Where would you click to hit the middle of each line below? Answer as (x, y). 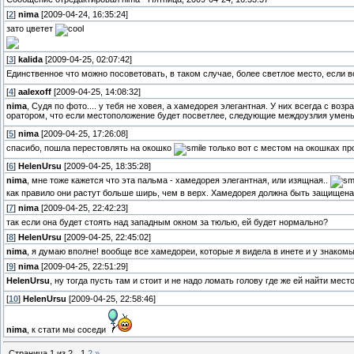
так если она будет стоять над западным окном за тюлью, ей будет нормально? (167, 222)
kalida (30, 59)
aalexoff (35, 91)
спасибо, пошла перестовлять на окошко (90, 148)
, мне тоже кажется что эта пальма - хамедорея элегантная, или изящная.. (179, 181)
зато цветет (31, 29)
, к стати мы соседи (68, 329)
